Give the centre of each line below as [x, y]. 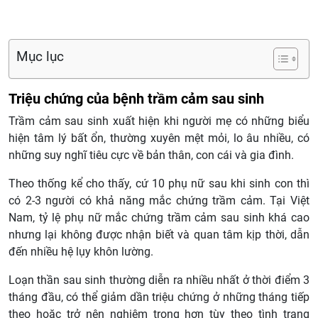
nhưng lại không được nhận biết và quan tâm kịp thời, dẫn [159, 235]
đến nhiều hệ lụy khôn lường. [81, 252]
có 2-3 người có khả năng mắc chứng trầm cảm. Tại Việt [159, 201]
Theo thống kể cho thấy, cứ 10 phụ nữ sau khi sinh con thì [159, 184]
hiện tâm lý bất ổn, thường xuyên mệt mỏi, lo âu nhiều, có [159, 138]
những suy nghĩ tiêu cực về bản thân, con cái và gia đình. [151, 155]
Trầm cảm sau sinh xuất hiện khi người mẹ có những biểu [159, 121]
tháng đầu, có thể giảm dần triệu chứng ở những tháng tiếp [159, 297]
